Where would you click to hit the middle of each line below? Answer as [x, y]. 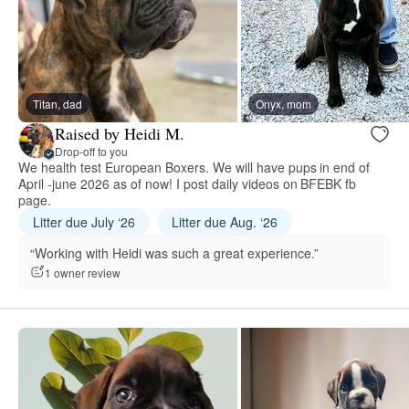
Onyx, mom [283, 104]
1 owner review [83, 272]
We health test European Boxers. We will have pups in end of [194, 168]
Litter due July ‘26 [84, 222]
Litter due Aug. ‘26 [224, 222]
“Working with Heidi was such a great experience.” [174, 253]
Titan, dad [58, 104]
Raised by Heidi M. [120, 133]
